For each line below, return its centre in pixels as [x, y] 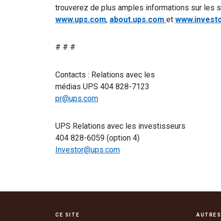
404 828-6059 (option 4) [97, 138]
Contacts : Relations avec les [105, 74]
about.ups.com [138, 19]
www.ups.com [81, 19]
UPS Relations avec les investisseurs [120, 126]
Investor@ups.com [88, 149]
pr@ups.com [77, 98]
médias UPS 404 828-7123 [102, 86]
